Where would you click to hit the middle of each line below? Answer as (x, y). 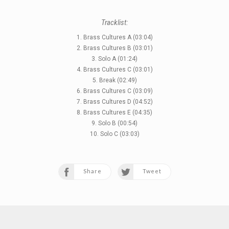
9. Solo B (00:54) (114, 123)
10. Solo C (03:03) (114, 134)
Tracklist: (114, 22)
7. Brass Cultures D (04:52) (114, 101)
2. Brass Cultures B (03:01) (114, 48)
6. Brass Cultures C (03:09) (114, 91)
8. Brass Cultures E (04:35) (114, 112)
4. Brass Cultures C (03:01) (114, 69)
